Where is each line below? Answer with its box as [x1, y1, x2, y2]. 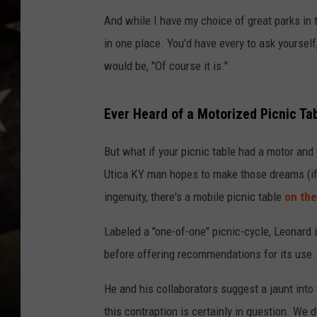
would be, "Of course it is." [104, 59, 228, 74]
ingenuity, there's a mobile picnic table [104, 189, 284, 204]
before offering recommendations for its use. [104, 246, 316, 261]
